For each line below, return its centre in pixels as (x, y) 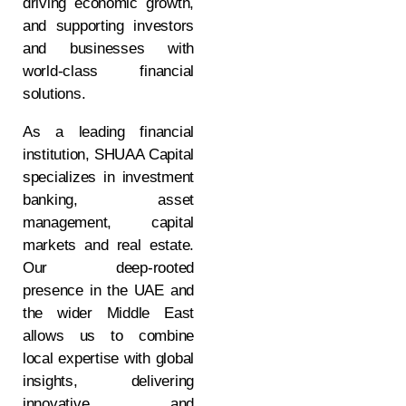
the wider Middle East (108, 313)
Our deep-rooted (108, 268)
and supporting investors (108, 26)
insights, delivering (108, 381)
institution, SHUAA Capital (108, 155)
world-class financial (108, 71)
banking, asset (108, 200)
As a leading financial (108, 132)
